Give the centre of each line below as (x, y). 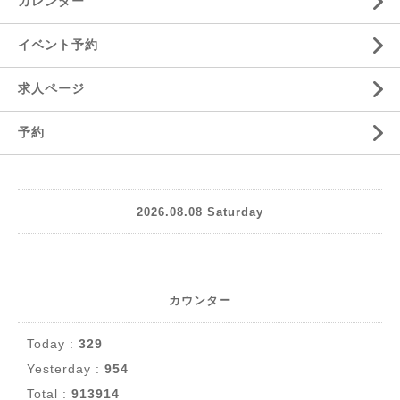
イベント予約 (58, 45)
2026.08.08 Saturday (200, 212)
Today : (53, 344)
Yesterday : (66, 369)
